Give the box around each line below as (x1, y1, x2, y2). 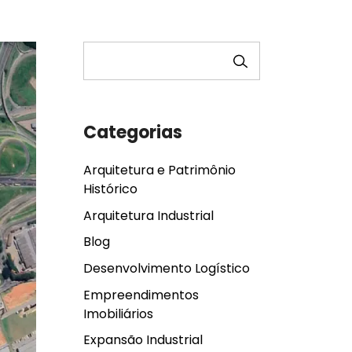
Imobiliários (83, 304, 153, 323)
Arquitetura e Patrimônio (83, 161, 236, 180)
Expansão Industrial (83, 331, 203, 350)
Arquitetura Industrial (83, 206, 214, 225)
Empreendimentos (83, 285, 199, 304)
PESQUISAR (107, 42, 181, 60)
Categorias (83, 119, 182, 145)
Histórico (83, 180, 137, 199)
